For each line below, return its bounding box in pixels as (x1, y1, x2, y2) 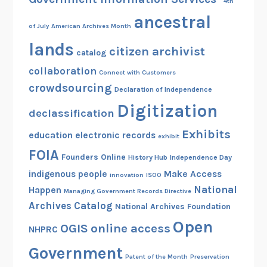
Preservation (190, 252, 229, 260)
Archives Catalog (28, 199, 113, 212)
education (28, 129, 73, 141)
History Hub (128, 153, 167, 162)
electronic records (74, 129, 156, 141)
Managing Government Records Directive (63, 187, 191, 195)
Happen (28, 184, 61, 195)
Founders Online (61, 151, 126, 162)
